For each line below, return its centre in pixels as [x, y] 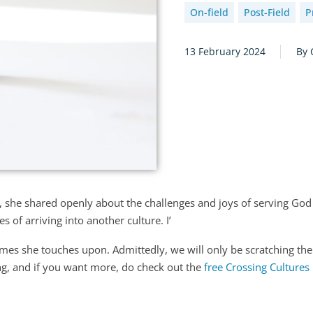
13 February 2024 [225, 51]
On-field [209, 12]
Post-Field [267, 12]
